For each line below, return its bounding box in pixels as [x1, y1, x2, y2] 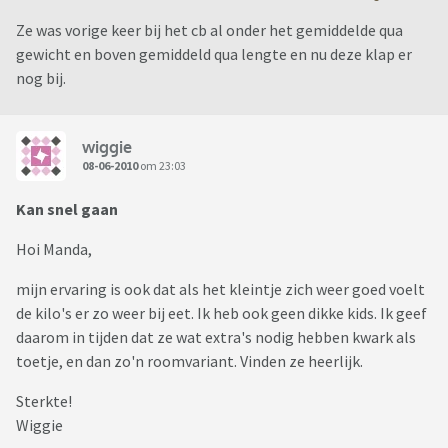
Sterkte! [16, 391, 72, 412]
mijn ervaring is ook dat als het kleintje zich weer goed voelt [16, 279, 425, 300]
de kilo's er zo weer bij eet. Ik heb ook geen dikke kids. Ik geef [16, 303, 427, 324]
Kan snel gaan [16, 199, 118, 220]
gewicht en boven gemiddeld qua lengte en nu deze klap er [16, 44, 412, 65]
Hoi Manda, [16, 239, 92, 260]
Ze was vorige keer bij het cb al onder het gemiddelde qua [16, 20, 403, 41]
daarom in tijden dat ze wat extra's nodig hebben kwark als [16, 327, 416, 348]
